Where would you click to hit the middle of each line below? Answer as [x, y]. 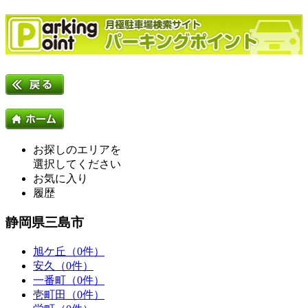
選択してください [77, 164]
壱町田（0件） [69, 294]
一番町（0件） [69, 280]
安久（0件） [63, 265]
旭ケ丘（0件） [69, 251]
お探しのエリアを [77, 150]
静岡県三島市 [45, 222]
